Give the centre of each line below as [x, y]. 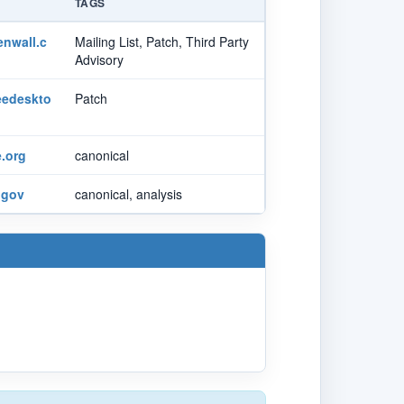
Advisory [99, 59]
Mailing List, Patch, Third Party [162, 41]
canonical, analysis [129, 193]
